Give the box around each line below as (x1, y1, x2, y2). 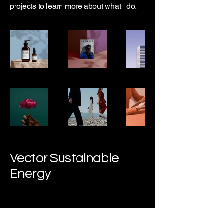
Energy (10, 166, 51, 181)
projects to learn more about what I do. (10, 1, 137, 11)
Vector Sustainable (10, 151, 119, 165)
